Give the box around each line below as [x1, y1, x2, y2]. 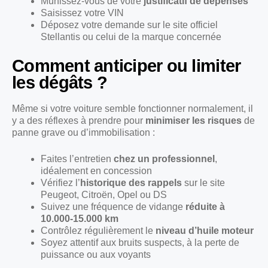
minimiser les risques [145, 115, 242, 126]
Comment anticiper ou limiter [12, 56, 241, 75]
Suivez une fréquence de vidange [41, 201, 185, 212]
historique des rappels [80, 177, 182, 188]
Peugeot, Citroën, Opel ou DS [41, 189, 167, 200]
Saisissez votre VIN [41, 7, 124, 18]
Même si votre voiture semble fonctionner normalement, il [12, 103, 253, 114]
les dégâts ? [12, 72, 108, 92]
